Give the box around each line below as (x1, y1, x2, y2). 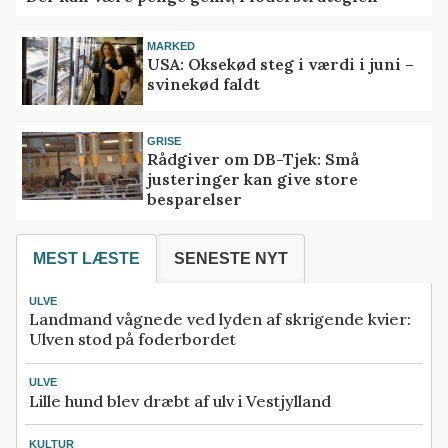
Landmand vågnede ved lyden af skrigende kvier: (29, 309, 411, 330)
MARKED (147, 39, 196, 52)
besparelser (147, 189, 243, 210)
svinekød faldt (147, 74, 261, 95)
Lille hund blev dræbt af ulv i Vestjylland (29, 390, 331, 411)
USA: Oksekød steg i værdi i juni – (147, 54, 415, 75)
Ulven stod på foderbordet (29, 329, 236, 350)
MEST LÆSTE (33, 250, 140, 268)
